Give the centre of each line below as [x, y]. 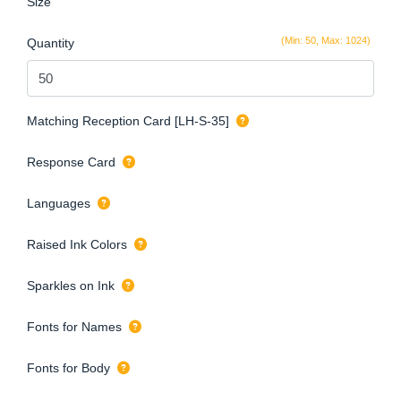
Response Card [71, 162]
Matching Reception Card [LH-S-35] [128, 120]
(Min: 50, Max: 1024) [326, 41]
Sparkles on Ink [71, 285]
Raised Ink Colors [77, 244]
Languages [59, 203]
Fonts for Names [74, 326]
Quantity [51, 43]
